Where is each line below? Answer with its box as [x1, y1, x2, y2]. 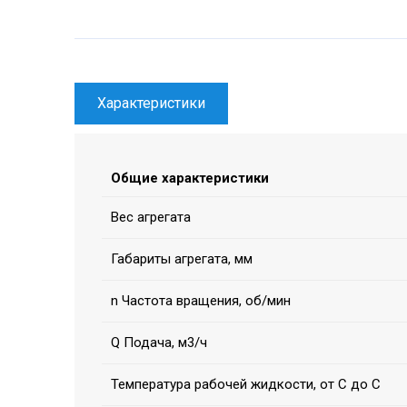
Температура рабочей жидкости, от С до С [111, 376, 381, 393]
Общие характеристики [111, 170, 269, 187]
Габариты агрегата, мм [111, 251, 253, 268]
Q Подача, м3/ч [111, 334, 207, 352]
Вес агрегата [111, 209, 191, 226]
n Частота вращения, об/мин [111, 293, 291, 310]
